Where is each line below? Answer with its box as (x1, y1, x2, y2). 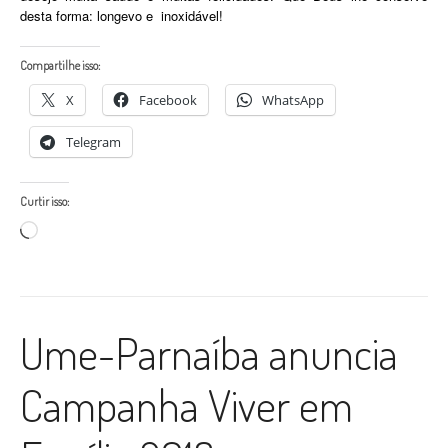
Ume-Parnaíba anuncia (20, 324, 398, 380)
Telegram (66, 132, 121, 151)
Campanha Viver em (20, 376, 353, 432)
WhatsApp (262, 90, 324, 109)
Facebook (139, 90, 197, 109)
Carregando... (37, 219, 115, 239)
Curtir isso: (20, 193, 69, 209)
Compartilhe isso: (20, 57, 100, 73)
